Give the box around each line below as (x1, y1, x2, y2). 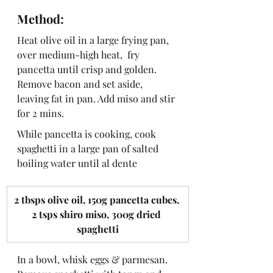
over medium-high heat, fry (17, 48, 142, 61)
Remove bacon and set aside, (17, 77, 145, 90)
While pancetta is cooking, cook (17, 127, 158, 140)
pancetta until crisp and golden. (17, 62, 161, 76)
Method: (17, 10, 64, 27)
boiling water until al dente (17, 156, 137, 169)
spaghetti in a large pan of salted (17, 141, 161, 155)
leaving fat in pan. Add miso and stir (17, 91, 177, 105)
